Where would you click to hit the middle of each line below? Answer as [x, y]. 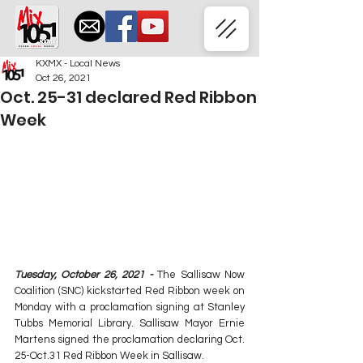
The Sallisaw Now [201, 275]
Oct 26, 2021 [64, 78]
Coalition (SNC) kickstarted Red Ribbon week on [130, 291]
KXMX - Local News [78, 64]
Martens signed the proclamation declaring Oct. [130, 340]
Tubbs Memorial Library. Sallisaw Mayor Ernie [130, 324]
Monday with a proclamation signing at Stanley [130, 307]
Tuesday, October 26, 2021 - [86, 275]
